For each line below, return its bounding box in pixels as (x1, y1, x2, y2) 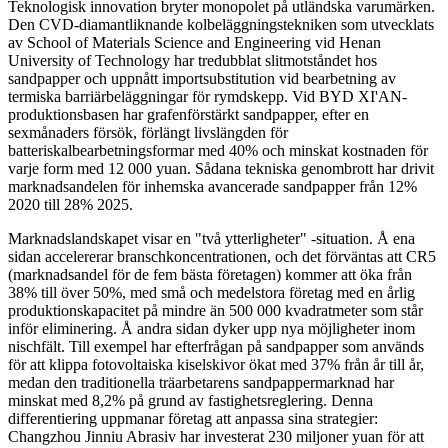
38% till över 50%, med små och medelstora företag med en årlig (8, 284, 415, 302)
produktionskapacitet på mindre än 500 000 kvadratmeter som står (8, 302, 423, 320)
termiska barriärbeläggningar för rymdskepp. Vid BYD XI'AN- (8, 88, 407, 106)
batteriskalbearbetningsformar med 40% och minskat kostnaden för (8, 142, 428, 160)
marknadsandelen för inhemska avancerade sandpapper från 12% (8, 178, 417, 196)
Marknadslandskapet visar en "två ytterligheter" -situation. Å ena (8, 230, 415, 248)
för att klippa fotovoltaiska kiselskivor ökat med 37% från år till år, (8, 356, 424, 374)
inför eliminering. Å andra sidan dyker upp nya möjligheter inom (8, 320, 415, 338)
